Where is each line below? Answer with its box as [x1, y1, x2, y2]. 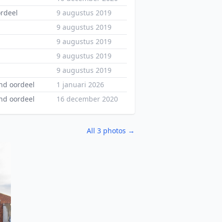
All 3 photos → [87, 126, 135, 135]
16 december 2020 [56, 94, 118, 104]
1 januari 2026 [56, 80, 104, 89]
